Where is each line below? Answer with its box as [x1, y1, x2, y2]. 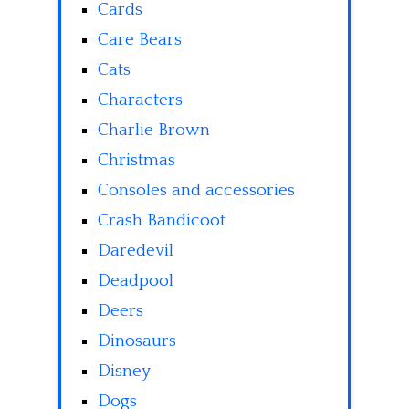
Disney [98, 362, 151, 382]
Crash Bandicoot [98, 211, 225, 231]
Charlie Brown [98, 121, 210, 141]
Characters [98, 90, 183, 110]
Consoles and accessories [98, 181, 295, 201]
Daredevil [98, 241, 173, 261]
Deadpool [98, 271, 173, 291]
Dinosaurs [98, 331, 176, 351]
